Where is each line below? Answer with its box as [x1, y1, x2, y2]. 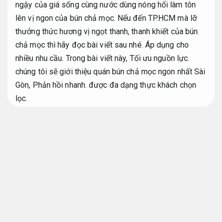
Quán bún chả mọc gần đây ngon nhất [15, 127, 202, 141]
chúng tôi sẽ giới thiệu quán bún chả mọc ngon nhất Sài [15, 66, 206, 76]
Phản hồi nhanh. [32, 80, 87, 90]
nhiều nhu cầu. [15, 53, 64, 63]
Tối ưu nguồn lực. [129, 53, 190, 63]
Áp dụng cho [145, 40, 189, 50]
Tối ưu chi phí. [55, 139, 121, 153]
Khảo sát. [15, 176, 48, 186]
